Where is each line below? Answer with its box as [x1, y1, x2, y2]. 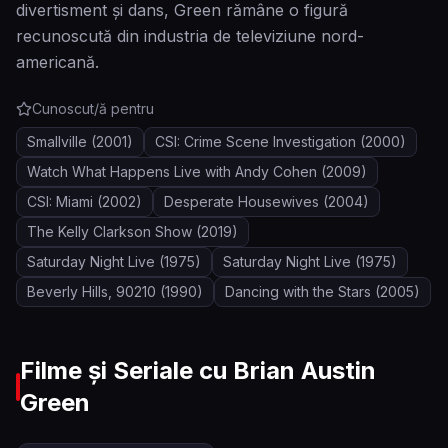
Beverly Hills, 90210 [27, 283, 156, 300]
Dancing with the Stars [225, 283, 371, 300]
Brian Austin [232, 356, 376, 385]
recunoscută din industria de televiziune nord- [16, 26, 364, 46]
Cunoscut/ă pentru [32, 100, 154, 117]
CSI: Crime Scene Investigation [155, 133, 356, 150]
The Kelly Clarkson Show [27, 223, 192, 240]
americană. [16, 52, 99, 72]
